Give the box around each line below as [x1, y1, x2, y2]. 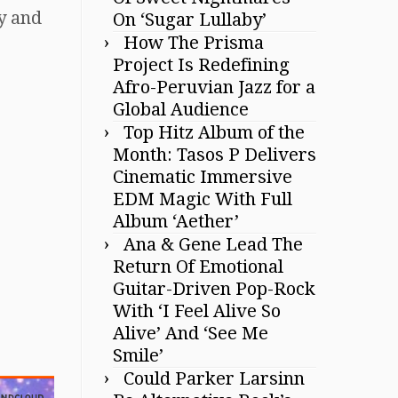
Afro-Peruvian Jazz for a [113, 76, 315, 98]
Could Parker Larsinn [123, 368, 305, 389]
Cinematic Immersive [113, 166, 292, 187]
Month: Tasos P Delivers [113, 144, 316, 165]
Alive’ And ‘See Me [113, 322, 268, 344]
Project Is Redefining [113, 54, 290, 76]
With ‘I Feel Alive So [113, 300, 281, 322]
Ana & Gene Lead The [123, 234, 303, 255]
